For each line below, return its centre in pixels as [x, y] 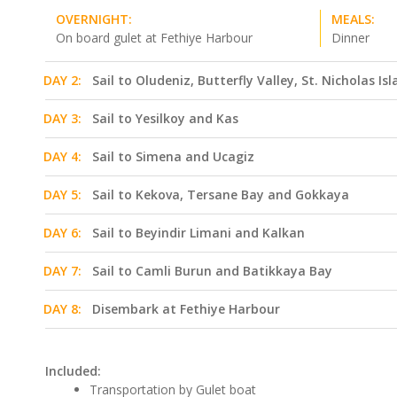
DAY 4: [62, 156]
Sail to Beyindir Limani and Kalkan [198, 233]
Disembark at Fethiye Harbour [186, 309]
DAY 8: [62, 309]
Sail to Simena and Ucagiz [173, 156]
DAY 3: [62, 118]
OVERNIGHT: [94, 19]
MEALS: [353, 19]
